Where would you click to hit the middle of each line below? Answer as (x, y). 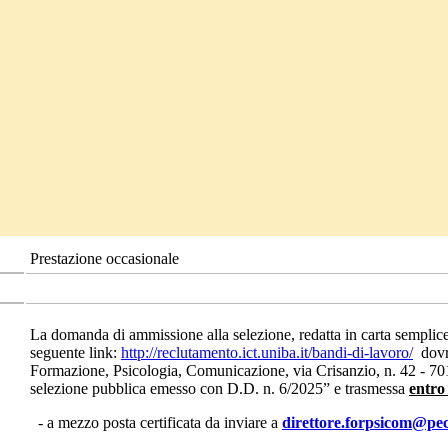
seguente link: (75, 353)
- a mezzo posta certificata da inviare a (156, 423)
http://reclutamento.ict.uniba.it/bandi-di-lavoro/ (267, 353)
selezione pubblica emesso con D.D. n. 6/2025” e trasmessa (219, 389)
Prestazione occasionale (104, 259)
